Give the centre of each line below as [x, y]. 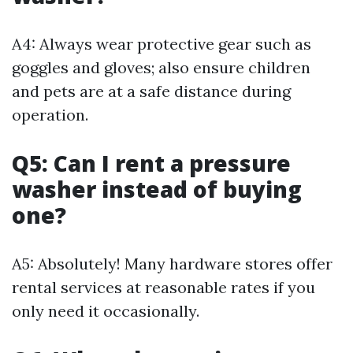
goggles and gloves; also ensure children [161, 67]
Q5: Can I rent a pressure [151, 163]
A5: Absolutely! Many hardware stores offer [172, 264]
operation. [50, 115]
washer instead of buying [157, 189]
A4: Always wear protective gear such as [162, 44]
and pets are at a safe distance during [151, 91]
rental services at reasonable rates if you [163, 287]
